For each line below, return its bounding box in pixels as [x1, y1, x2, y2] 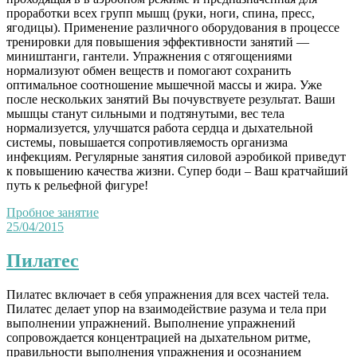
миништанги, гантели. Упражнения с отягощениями [6, 49, 292, 64]
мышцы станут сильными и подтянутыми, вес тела [6, 107, 284, 121]
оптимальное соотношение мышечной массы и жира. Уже [6, 78, 322, 92]
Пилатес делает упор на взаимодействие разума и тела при [6, 301, 327, 316]
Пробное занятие [6, 206, 99, 220]
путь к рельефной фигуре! [6, 178, 148, 193]
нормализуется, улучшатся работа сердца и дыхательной [6, 121, 313, 135]
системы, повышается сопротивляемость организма [6, 135, 288, 150]
